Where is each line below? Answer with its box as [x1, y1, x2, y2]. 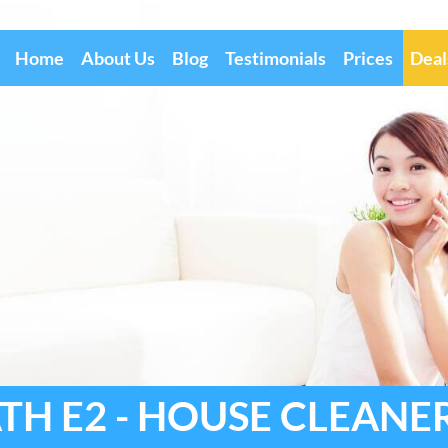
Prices [343, 47, 393, 69]
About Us [81, 47, 155, 69]
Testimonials [225, 47, 326, 69]
